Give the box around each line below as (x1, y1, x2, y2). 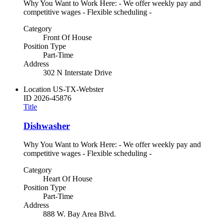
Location (23, 85, 51, 93)
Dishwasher (23, 120, 70, 131)
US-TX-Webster (53, 85, 104, 93)
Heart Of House (43, 175, 92, 183)
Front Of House (43, 33, 92, 42)
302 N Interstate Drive (43, 68, 112, 77)
